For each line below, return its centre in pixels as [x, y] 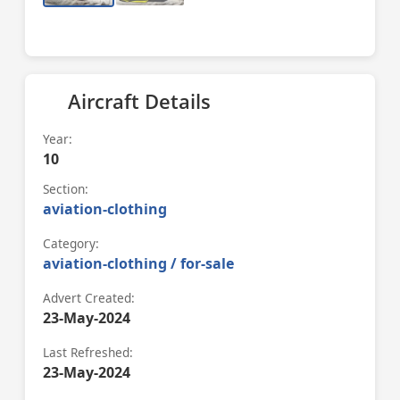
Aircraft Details [139, 101]
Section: [66, 189]
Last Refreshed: [88, 352]
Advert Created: [89, 298]
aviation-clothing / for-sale [138, 263]
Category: [71, 243]
